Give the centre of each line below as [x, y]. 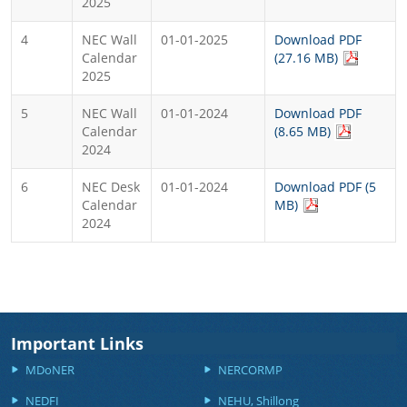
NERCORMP [250, 370]
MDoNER [50, 370]
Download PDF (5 [325, 187]
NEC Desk [111, 187]
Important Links [77, 343]
